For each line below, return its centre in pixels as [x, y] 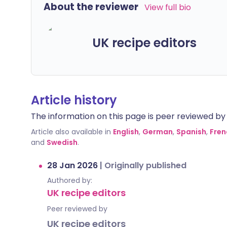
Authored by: [70, 180]
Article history [74, 100]
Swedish [62, 142]
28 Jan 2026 [73, 165]
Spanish [191, 132]
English [126, 132]
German [158, 132]
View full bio [168, 7]
